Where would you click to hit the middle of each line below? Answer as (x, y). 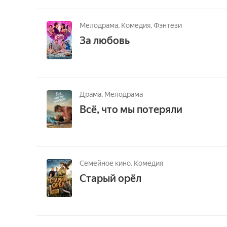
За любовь (105, 41)
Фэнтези (168, 25)
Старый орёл (110, 178)
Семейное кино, (107, 163)
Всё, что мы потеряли (131, 109)
